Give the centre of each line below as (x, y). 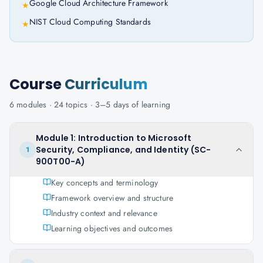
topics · (79, 104)
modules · (34, 104)
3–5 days (112, 104)
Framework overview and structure (112, 198)
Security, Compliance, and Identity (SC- (124, 150)
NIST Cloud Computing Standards (90, 22)
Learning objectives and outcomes (112, 228)
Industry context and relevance (104, 213)
